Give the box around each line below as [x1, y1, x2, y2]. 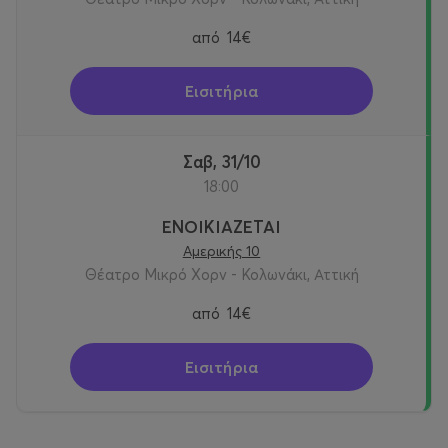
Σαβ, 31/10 [192, 151, 261, 173]
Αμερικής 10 [182, 242, 261, 261]
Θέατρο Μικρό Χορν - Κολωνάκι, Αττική [84, 265, 359, 285]
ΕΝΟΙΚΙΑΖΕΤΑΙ [162, 216, 281, 238]
